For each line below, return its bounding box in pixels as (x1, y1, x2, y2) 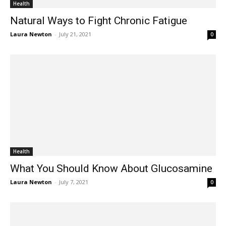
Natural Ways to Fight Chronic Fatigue (10, 14, 187, 27)
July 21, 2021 (59, 30, 91, 38)
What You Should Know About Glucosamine (10, 162, 212, 175)
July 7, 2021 (59, 178, 88, 186)
